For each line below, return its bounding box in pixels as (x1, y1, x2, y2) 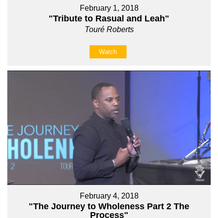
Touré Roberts (84, 25, 134, 34)
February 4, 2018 (79, 192, 139, 200)
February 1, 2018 (79, 3, 139, 12)
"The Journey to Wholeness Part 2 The (29, 201, 189, 212)
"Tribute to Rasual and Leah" (49, 13, 169, 23)
